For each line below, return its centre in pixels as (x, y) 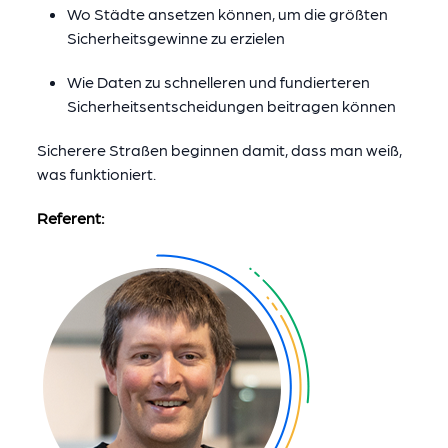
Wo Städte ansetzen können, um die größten (227, 13)
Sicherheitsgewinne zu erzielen (175, 37)
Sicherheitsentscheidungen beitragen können (231, 105)
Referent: (71, 217)
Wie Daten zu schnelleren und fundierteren (218, 81)
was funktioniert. (96, 173)
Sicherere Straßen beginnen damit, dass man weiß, (219, 149)
